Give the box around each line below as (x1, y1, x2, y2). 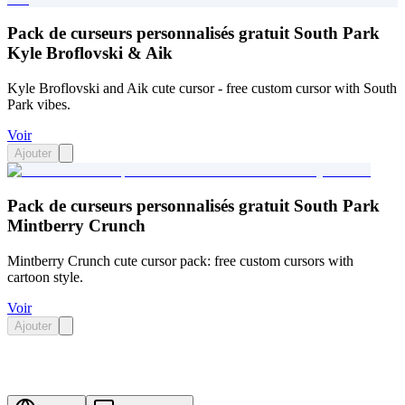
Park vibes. (7, 97, 71, 113)
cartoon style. (7, 268, 83, 285)
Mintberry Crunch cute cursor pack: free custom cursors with (7, 252, 353, 268)
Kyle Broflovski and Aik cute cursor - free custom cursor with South (7, 80, 397, 97)
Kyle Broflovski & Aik (7, 43, 173, 63)
